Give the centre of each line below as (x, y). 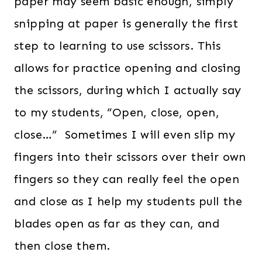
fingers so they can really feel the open (127, 179)
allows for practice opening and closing (127, 68)
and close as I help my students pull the (128, 201)
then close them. (62, 246)
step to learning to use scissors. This (118, 46)
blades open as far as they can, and (117, 224)
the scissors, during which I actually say (128, 90)
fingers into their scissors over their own (130, 157)
